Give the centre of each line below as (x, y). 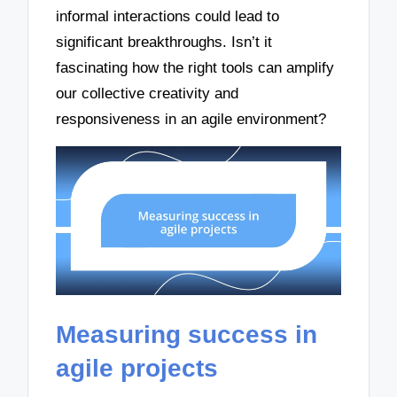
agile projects (137, 368)
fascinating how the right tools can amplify (195, 67)
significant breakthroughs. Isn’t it (164, 42)
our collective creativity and (148, 93)
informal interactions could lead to (168, 16)
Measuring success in (187, 334)
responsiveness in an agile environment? (191, 119)
